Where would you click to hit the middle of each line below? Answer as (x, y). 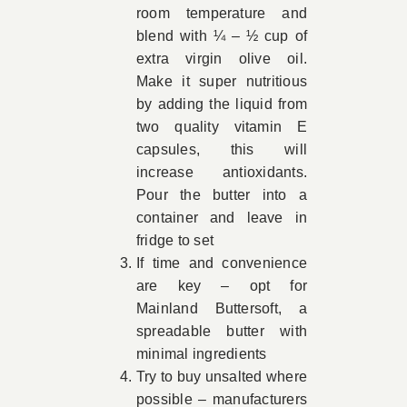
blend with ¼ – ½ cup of (222, 36)
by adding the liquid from (222, 104)
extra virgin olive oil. (222, 59)
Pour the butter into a (222, 195)
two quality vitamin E (222, 127)
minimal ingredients (201, 354)
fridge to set (175, 241)
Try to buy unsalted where (222, 377)
